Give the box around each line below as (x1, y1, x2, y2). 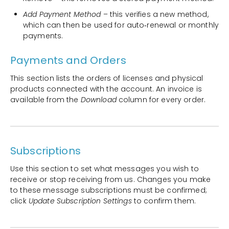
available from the (10, 95, 81, 105)
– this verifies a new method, (101, 9, 209, 20)
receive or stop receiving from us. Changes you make (10, 174, 211, 185)
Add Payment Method (23, 9, 101, 20)
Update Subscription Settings (28, 196, 132, 207)
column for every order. (118, 95, 206, 105)
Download (80, 95, 119, 105)
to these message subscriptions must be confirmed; (10, 185, 207, 196)
